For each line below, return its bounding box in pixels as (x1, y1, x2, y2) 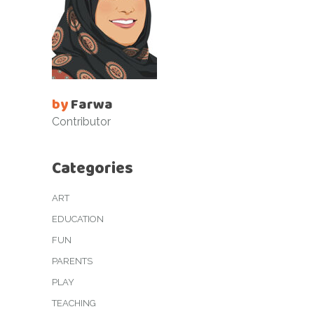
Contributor (52, 115, 111, 129)
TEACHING (52, 298, 96, 309)
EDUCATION (52, 214, 104, 225)
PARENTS (52, 256, 93, 267)
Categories (52, 156, 133, 180)
